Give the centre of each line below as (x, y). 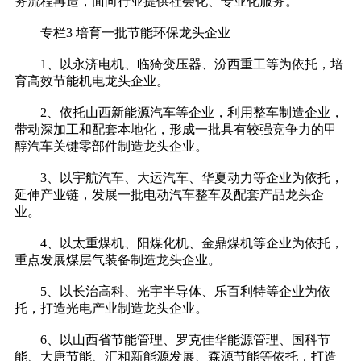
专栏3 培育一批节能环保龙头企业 (122, 33)
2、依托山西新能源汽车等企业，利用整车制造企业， (179, 113)
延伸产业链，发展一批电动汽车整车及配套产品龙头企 (169, 195)
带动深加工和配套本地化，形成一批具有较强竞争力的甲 (176, 130)
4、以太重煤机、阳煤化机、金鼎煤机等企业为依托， (179, 243)
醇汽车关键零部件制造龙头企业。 (111, 147)
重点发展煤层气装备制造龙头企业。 (118, 260)
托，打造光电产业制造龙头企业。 (111, 309)
